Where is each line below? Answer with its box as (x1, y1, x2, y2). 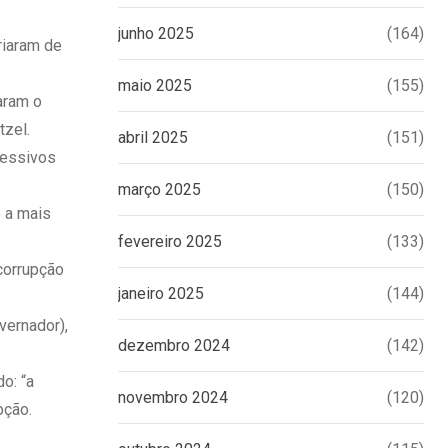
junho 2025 (118, 24, 194, 44)
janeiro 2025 (118, 284, 204, 304)
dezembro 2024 (118, 336, 230, 356)
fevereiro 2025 (118, 232, 222, 252)
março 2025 (118, 180, 201, 200)
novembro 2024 (118, 388, 228, 408)
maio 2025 (118, 76, 192, 96)
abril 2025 (118, 128, 188, 148)
